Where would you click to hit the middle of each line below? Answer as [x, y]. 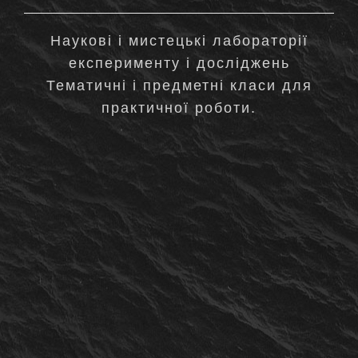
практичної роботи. [179, 108]
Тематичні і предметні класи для [179, 86]
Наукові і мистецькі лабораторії [179, 41]
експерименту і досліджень [179, 63]
